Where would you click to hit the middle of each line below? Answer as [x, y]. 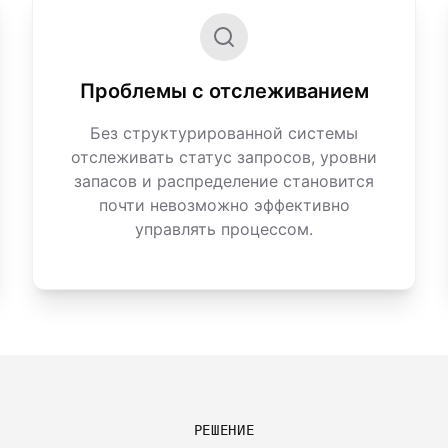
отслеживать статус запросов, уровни [224, 157]
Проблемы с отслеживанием [224, 91]
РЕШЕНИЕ [224, 430]
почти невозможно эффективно [224, 205]
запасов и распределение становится [224, 181]
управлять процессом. [224, 229]
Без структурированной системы [224, 133]
